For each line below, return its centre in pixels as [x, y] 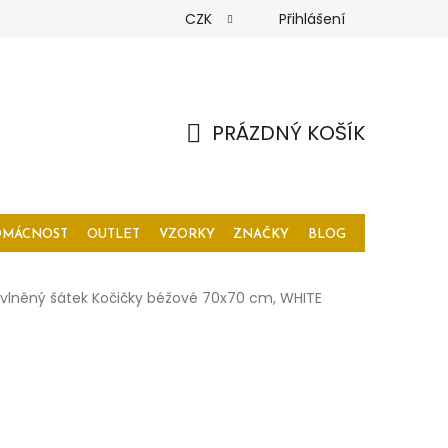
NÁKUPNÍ [228, 156]
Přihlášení [312, 19]
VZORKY [186, 234]
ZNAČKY [261, 234]
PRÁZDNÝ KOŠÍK [288, 132]
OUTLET [113, 234]
